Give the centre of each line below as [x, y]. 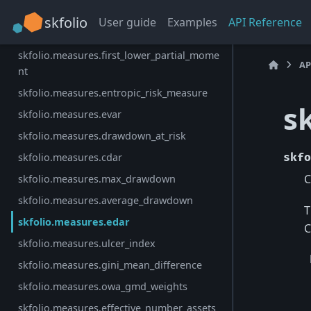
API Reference [265, 22]
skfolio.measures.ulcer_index [87, 244]
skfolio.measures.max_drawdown [97, 179]
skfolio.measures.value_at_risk [90, 12]
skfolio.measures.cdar [70, 158]
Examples [192, 22]
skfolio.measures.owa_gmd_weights [103, 287]
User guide [127, 22]
